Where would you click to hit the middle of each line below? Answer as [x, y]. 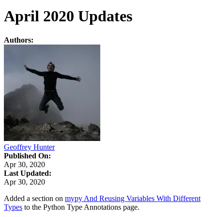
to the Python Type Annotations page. [81, 207]
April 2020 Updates [68, 16]
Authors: [19, 40]
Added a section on [34, 198]
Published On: [27, 155]
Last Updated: [28, 173]
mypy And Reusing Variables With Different [133, 198]
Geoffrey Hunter [29, 147]
